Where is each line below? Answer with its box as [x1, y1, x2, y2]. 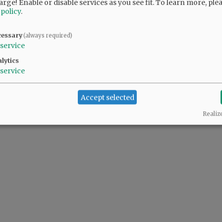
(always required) [23, 32, 73, 39]
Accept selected [80, 93, 134, 102]
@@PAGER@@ [13, 29, 50, 38]
